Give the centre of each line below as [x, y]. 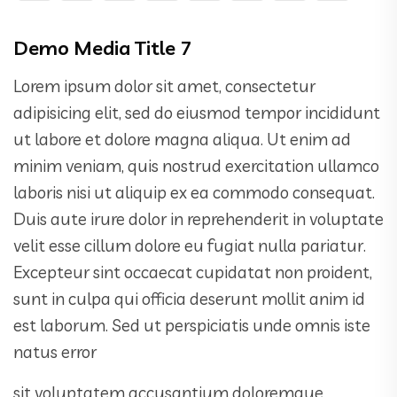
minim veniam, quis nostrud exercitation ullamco [196, 166]
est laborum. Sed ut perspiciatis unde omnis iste [192, 325]
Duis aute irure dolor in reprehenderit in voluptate [198, 219]
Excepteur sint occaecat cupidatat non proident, [193, 272]
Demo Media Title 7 [102, 48]
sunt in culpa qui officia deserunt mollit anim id [189, 299]
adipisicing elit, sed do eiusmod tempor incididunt [197, 113]
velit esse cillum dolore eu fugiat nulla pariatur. [190, 245]
